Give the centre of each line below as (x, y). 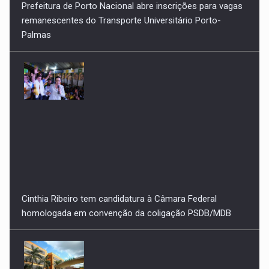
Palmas (37, 28)
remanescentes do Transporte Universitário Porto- (122, 14)
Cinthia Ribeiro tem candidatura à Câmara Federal (119, 192)
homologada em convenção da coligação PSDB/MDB (127, 206)
